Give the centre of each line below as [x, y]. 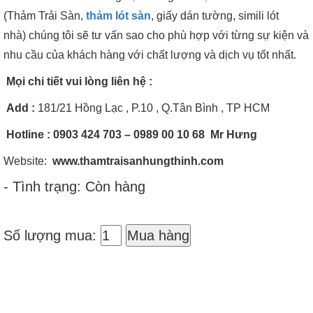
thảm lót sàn [118, 15]
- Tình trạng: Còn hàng [74, 186]
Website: [28, 161]
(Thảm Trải [30, 15]
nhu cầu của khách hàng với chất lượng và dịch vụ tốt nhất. [151, 54]
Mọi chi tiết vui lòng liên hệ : [79, 81]
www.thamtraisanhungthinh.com [138, 161]
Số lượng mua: [52, 235]
